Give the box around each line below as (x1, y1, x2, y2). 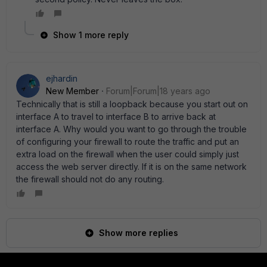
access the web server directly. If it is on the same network (16, 162, 247, 172)
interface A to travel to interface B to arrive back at (16, 111, 216, 122)
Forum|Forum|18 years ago (106, 86, 210, 96)
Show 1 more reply (53, 30, 129, 40)
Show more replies (98, 228, 178, 238)
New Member (46, 86, 99, 96)
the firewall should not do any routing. (16, 174, 164, 184)
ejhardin (46, 73, 77, 83)
